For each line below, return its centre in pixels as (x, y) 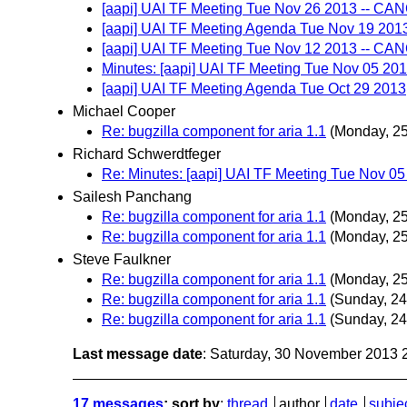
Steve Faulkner (122, 260)
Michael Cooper (124, 111)
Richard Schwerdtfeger (147, 154)
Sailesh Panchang (132, 197)
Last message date (138, 354)
